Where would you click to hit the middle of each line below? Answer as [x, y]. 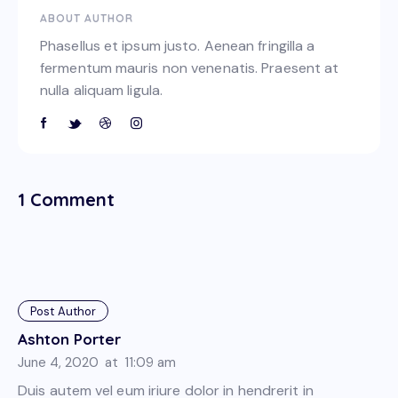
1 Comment [66, 200]
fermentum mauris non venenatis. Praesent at [190, 68]
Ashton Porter [69, 338]
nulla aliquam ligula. [102, 90]
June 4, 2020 [58, 362]
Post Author [64, 311]
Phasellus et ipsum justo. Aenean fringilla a [178, 45]
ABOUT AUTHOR [87, 18]
